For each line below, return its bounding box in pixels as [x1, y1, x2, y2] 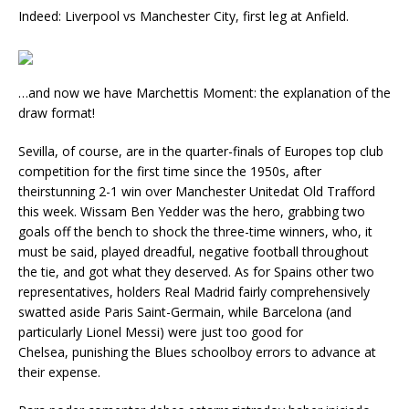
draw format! [18, 104, 95, 121]
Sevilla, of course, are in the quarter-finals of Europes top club [18, 142, 383, 160]
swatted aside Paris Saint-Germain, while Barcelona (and [18, 303, 351, 320]
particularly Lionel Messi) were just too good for [18, 323, 303, 341]
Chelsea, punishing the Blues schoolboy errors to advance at [18, 343, 376, 361]
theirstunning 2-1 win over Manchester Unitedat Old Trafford [18, 183, 375, 200]
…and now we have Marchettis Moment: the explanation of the [18, 84, 391, 101]
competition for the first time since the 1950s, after [18, 163, 321, 180]
